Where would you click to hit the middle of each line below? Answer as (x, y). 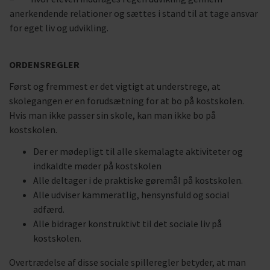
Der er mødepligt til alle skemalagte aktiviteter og (138, 151)
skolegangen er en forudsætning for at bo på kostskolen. (127, 101)
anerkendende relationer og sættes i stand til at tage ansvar (134, 13)
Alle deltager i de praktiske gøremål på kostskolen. (138, 180)
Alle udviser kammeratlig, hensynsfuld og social (131, 195)
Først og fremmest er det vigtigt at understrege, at (115, 86)
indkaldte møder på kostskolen (97, 166)
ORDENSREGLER (44, 64)
